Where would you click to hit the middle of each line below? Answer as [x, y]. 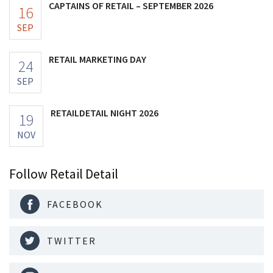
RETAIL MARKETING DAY [97, 59]
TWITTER [72, 240]
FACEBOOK [75, 204]
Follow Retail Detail [64, 173]
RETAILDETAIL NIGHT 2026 [105, 112]
